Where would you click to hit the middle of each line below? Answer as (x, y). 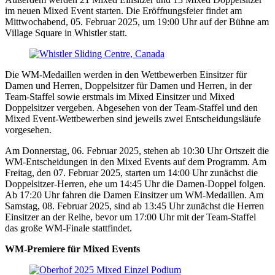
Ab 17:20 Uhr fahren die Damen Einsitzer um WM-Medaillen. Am (134, 195)
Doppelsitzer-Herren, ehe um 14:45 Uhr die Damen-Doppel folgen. (135, 184)
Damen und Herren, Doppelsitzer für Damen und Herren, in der (128, 86)
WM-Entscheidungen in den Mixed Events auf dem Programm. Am (136, 162)
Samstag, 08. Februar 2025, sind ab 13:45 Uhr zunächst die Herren (134, 206)
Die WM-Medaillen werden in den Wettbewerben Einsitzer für (126, 75)
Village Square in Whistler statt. (66, 33)
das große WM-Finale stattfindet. (68, 228)
